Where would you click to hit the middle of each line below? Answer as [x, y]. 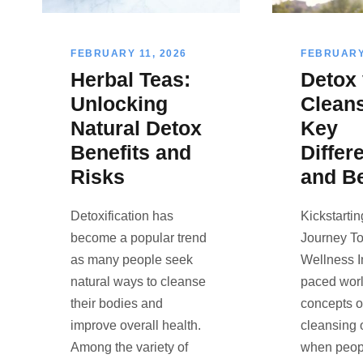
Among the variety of [129, 347]
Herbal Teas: [130, 79]
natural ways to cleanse [138, 281]
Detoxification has [122, 216]
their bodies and [117, 303]
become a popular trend [139, 237]
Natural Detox [136, 128]
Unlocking [119, 103]
